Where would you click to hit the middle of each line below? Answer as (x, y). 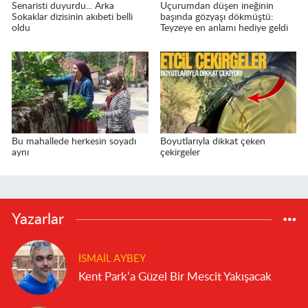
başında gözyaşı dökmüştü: (217, 18)
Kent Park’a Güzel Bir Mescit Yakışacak (175, 277)
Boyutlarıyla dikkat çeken (212, 141)
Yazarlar (38, 220)
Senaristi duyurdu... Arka (63, 7)
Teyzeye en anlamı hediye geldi (224, 29)
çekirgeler (180, 152)
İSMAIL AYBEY (112, 258)
